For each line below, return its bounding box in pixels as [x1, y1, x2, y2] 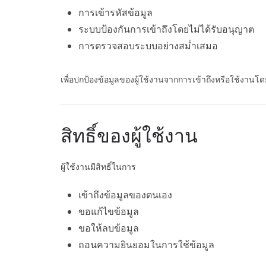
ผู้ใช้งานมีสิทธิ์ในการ [61, 161, 136, 173]
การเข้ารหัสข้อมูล [78, 6, 153, 20]
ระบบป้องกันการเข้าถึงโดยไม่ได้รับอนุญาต [78, 23, 254, 36]
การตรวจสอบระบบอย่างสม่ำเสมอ [78, 39, 218, 53]
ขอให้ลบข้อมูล [78, 221, 139, 235]
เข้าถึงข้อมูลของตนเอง [78, 188, 172, 202]
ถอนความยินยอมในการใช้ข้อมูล [78, 238, 214, 252]
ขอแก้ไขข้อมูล [78, 205, 139, 218]
